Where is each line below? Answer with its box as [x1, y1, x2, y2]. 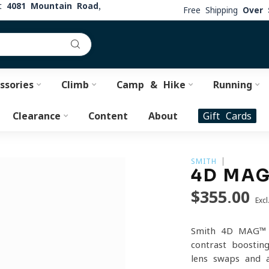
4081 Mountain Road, [7, 2, 101, 10]
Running [213, 80, 252, 89]
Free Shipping [183, 5, 243, 14]
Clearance [13, 111, 61, 121]
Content [88, 111, 128, 121]
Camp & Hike [116, 80, 186, 89]
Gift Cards [203, 111, 252, 121]
